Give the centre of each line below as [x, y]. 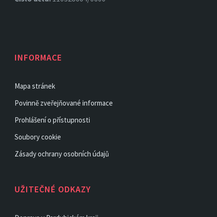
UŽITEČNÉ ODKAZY [53, 189]
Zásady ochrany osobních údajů [62, 154]
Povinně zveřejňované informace [64, 103]
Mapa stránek [35, 86]
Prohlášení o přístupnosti [52, 120]
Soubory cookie [38, 137]
